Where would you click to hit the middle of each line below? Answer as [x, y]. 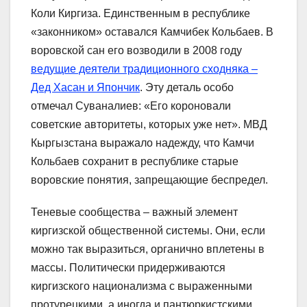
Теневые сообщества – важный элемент [134, 212]
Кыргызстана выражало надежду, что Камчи [143, 143]
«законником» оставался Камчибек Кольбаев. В [152, 32]
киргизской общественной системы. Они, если [148, 230]
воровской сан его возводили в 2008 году [136, 50]
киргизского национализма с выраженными [142, 286]
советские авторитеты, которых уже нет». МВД [149, 124]
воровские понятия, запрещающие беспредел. [149, 180]
